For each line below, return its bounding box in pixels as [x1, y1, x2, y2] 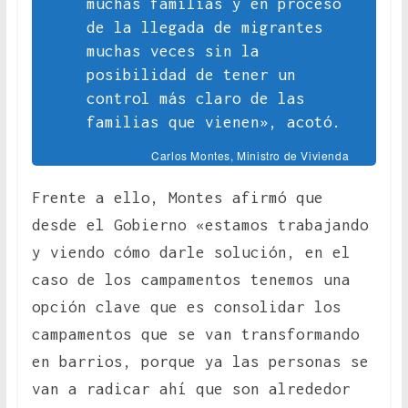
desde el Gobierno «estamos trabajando [31, 216, 369, 235]
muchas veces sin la [86, 42, 260, 61]
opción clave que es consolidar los [31, 298, 342, 317]
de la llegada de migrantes [86, 18, 323, 37]
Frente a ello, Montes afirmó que [31, 189, 323, 208]
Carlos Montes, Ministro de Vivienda [151, 148, 350, 164]
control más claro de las [86, 89, 305, 108]
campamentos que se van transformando [31, 325, 360, 344]
